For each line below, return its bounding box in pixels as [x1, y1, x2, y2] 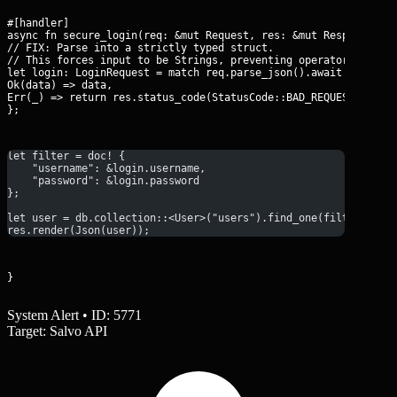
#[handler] [7, 16, 69, 29]
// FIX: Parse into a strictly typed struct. [7, 41, 274, 54]
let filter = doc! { [7, 150, 125, 163]
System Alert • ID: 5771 [7, 307, 142, 323]
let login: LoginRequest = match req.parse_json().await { [7, 66, 354, 79]
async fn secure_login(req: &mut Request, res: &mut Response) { [7, 28, 392, 42]
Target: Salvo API [7, 323, 107, 339]
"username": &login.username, [7, 162, 206, 175]
